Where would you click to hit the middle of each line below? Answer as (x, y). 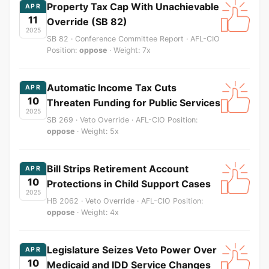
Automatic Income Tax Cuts (112, 87)
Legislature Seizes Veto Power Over (132, 249)
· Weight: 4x (97, 212)
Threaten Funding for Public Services (134, 102)
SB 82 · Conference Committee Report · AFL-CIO (133, 38)
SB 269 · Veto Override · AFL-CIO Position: (122, 119)
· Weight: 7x (129, 50)
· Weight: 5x (97, 131)
